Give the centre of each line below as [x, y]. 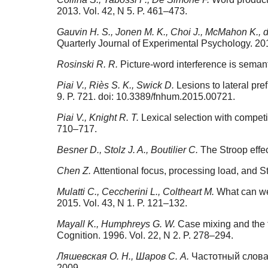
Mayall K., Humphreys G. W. [117, 224]
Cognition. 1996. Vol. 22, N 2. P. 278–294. [145, 236]
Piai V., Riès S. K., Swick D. [117, 86]
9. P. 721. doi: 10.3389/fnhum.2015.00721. [146, 97]
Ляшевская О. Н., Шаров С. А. [124, 257]
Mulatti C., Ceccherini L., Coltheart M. [137, 192]
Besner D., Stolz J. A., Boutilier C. [129, 150]
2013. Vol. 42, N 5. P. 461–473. [122, 11]
